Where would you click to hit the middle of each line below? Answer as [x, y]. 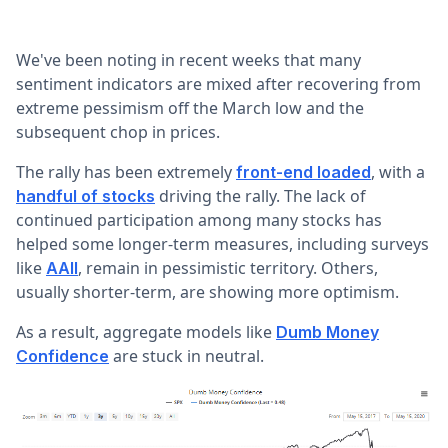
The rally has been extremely [126, 172]
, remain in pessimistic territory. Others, [228, 268]
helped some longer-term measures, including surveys [222, 244]
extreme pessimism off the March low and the [190, 108]
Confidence [62, 356]
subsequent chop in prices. [118, 132]
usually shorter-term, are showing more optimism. [207, 292]
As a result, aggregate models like [146, 332]
